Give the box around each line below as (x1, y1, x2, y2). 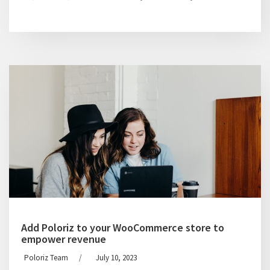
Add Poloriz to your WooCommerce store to (21, 221, 224, 234)
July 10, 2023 (96, 253, 137, 263)
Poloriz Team (24, 253, 68, 263)
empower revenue (21, 232, 106, 246)
